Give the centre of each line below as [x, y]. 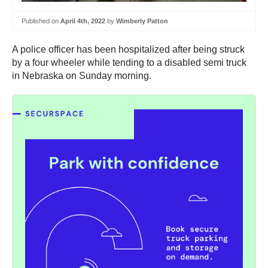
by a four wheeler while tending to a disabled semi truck [129, 63]
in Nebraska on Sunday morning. [83, 76]
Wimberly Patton [142, 21]
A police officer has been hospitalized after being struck [128, 50]
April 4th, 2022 [83, 21]
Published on [41, 21]
